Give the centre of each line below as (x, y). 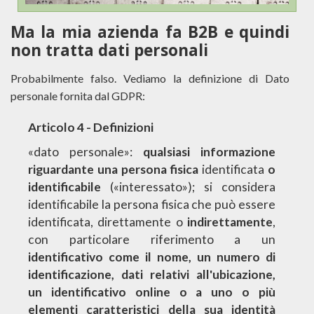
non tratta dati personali (109, 53)
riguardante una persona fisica (114, 170)
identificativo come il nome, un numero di (152, 257)
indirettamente (230, 222)
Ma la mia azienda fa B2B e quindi (150, 35)
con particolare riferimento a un (152, 240)
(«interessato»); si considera (188, 187)
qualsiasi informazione (209, 152)
